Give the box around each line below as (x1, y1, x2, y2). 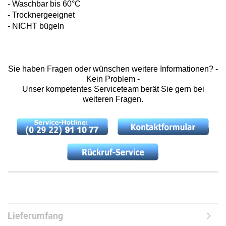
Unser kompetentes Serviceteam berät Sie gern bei (22, 85, 204, 93)
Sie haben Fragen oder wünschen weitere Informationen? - (8, 65, 218, 73)
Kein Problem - (86, 75, 140, 83)
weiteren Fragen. (83, 95, 143, 103)
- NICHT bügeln (8, 22, 64, 30)
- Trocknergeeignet (8, 11, 75, 19)
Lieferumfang (8, 210, 63, 221)
